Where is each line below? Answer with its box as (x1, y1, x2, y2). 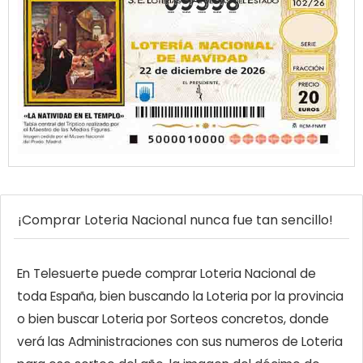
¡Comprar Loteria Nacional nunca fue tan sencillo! (18, 211, 333, 230)
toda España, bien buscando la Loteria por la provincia (17, 288, 344, 305)
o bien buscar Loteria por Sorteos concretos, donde (17, 310, 329, 328)
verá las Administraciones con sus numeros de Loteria (17, 333, 343, 351)
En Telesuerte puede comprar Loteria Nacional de (17, 265, 316, 283)
